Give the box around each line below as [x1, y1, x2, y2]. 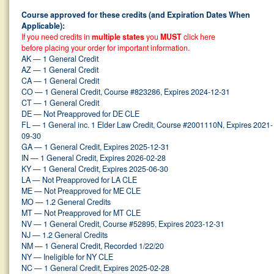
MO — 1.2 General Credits [21, 196, 111, 207]
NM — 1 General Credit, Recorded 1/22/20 [21, 240, 164, 251]
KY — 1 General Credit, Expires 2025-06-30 [21, 163, 168, 174]
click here [182, 31, 215, 42]
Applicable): [21, 20, 65, 31]
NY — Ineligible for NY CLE [21, 251, 113, 262]
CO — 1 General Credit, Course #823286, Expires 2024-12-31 [21, 86, 230, 97]
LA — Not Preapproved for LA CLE [21, 174, 137, 185]
